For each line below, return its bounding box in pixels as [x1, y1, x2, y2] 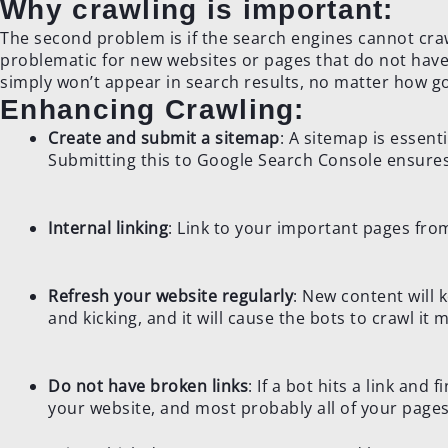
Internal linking [48, 216, 168, 239]
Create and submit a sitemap [48, 126, 280, 149]
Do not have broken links [48, 374, 248, 397]
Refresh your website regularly [48, 284, 293, 307]
